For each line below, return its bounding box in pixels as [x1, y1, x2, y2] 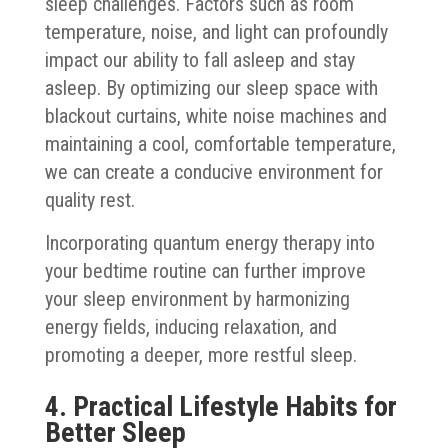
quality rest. [44, 187, 135, 212]
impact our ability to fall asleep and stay [44, 47, 355, 72]
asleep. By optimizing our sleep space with [44, 75, 378, 100]
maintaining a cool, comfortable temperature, [44, 131, 396, 156]
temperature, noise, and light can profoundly [44, 19, 388, 44]
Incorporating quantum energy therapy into [44, 230, 375, 255]
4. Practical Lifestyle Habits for [44, 389, 397, 423]
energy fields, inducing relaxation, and [44, 314, 337, 339]
